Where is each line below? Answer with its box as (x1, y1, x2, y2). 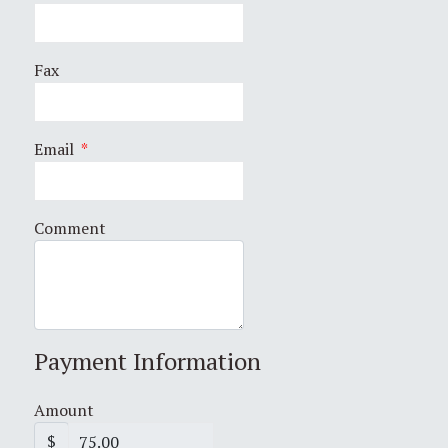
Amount (34, 398, 94, 421)
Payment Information (34, 344, 261, 377)
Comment (34, 216, 106, 239)
